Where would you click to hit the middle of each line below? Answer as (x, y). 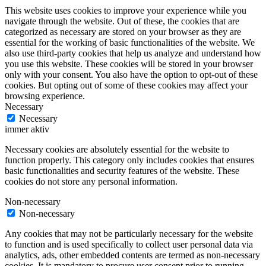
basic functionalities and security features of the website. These (122, 170)
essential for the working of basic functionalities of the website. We (130, 42)
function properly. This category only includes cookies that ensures (129, 160)
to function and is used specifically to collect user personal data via (129, 244)
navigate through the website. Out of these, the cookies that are (122, 21)
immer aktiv (27, 129)
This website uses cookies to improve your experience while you (126, 10)
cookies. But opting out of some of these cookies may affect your (126, 85)
